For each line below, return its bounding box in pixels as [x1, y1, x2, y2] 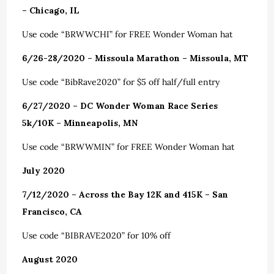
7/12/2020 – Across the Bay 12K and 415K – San [22, 189, 229, 200]
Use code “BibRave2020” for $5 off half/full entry [22, 76, 220, 87]
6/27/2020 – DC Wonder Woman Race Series [22, 100, 218, 111]
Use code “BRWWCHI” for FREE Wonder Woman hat [22, 29, 233, 40]
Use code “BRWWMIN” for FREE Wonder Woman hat [22, 141, 235, 152]
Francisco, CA [22, 206, 83, 217]
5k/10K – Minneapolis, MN [22, 117, 138, 128]
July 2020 [22, 165, 65, 176]
